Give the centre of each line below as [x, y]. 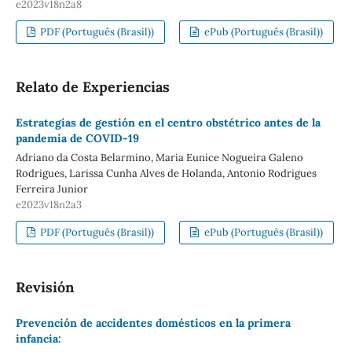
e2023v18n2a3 [48, 204]
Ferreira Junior [51, 189]
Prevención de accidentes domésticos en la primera [153, 323]
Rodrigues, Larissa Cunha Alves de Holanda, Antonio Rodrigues [166, 173]
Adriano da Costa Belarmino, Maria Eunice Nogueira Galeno [159, 157]
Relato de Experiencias [92, 86]
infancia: [38, 338]
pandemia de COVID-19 [77, 138]
